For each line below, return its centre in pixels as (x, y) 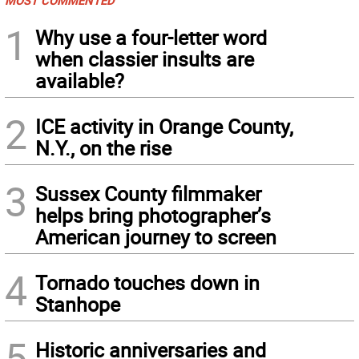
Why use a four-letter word (151, 37)
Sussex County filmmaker (148, 193)
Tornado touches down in (147, 282)
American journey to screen (156, 236)
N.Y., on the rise (103, 147)
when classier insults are (145, 58)
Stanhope (78, 304)
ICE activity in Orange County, (164, 126)
